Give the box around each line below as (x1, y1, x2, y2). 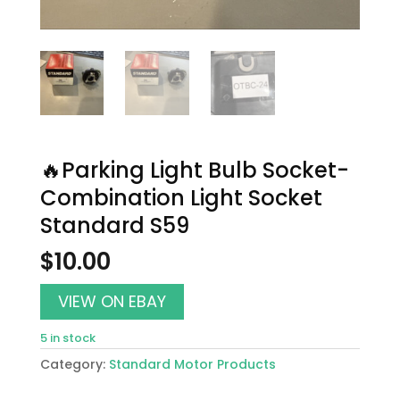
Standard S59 (39, 211, 189, 241)
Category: (39, 355, 109, 374)
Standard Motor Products (108, 355, 276, 374)
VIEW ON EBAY (57, 290, 166, 313)
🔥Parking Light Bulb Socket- (39, 155, 349, 186)
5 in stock (39, 329, 96, 347)
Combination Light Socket (39, 183, 322, 213)
